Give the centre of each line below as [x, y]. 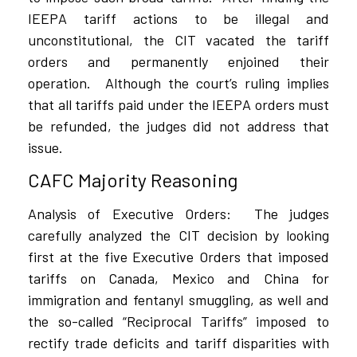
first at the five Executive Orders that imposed [178, 257]
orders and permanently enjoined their [178, 62]
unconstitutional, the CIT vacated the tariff [178, 40]
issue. [45, 148]
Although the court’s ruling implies [217, 83]
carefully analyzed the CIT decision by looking [178, 235]
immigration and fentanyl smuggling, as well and [178, 300]
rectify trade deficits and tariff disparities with [178, 343]
